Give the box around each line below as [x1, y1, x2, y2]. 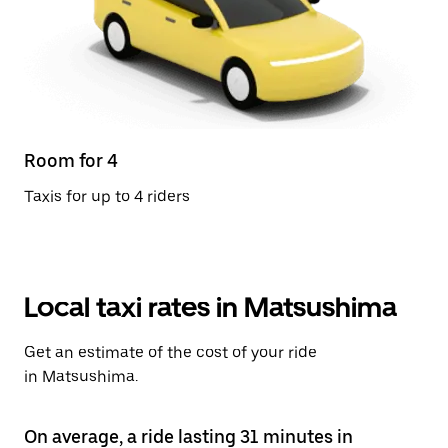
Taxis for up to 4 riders [24, 187, 190, 206]
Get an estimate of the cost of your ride [24, 343, 317, 362]
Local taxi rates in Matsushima [24, 290, 397, 324]
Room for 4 [24, 150, 118, 171]
